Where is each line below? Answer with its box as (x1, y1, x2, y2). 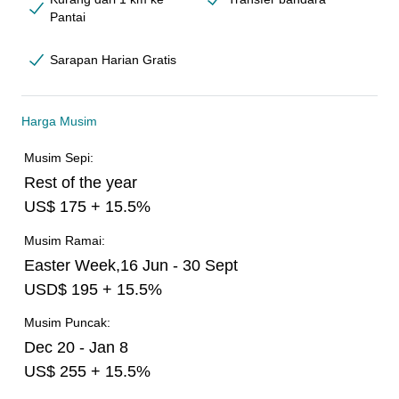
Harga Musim (21, 114, 97, 129)
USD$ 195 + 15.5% (24, 280, 163, 298)
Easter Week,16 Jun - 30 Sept (24, 256, 239, 274)
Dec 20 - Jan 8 (24, 338, 129, 357)
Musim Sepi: (24, 151, 94, 166)
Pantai (50, 9, 85, 24)
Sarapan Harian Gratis (50, 52, 176, 67)
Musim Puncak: (24, 315, 111, 330)
